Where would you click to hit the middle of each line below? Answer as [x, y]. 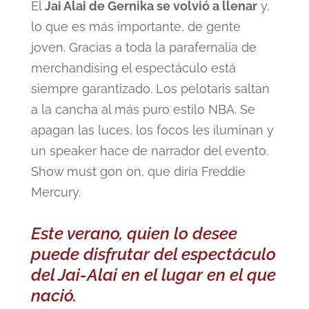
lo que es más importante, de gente [136, 26]
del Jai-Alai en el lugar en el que [153, 275]
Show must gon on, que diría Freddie [138, 171]
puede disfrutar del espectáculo [153, 254]
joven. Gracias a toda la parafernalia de [143, 47]
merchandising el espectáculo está [133, 68]
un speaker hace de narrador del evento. [149, 150]
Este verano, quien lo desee [134, 233]
